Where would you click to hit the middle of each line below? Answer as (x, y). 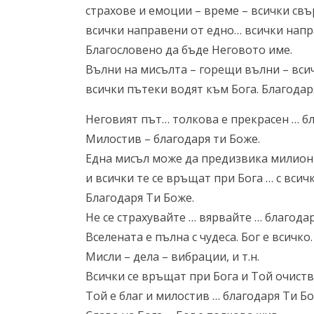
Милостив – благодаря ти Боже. (173, 139)
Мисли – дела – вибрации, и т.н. (172, 257)
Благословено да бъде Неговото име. (189, 50)
